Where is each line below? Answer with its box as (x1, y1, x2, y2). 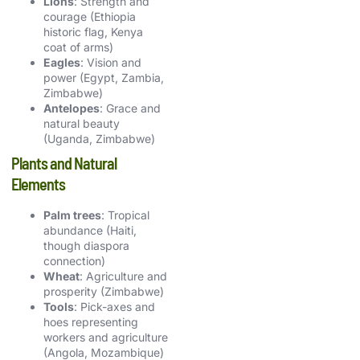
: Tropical (101, 207, 149, 222)
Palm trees (43, 207, 101, 222)
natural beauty (43, 116, 120, 130)
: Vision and (80, 55, 141, 69)
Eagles (43, 55, 80, 69)
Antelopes (43, 100, 100, 115)
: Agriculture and (80, 268, 167, 283)
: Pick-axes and (74, 299, 155, 313)
